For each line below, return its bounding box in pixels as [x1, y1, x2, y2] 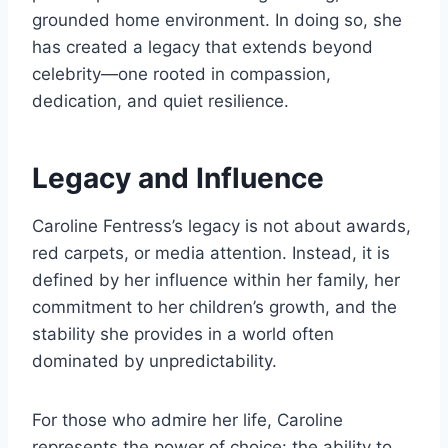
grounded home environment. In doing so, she [32, 10, 402, 31]
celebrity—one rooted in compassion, [32, 64, 331, 85]
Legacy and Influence [32, 161, 324, 196]
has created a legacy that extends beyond [32, 37, 373, 58]
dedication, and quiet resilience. [32, 91, 289, 112]
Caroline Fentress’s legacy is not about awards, [32, 216, 411, 237]
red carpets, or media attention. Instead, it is [32, 243, 390, 264]
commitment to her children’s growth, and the [32, 297, 397, 318]
